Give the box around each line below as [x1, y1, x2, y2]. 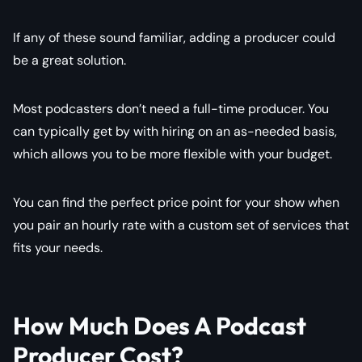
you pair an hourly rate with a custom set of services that [13, 216, 349, 234]
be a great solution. [13, 51, 126, 69]
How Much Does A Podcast [13, 309, 306, 341]
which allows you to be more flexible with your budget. [13, 145, 332, 162]
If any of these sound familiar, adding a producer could [13, 28, 335, 46]
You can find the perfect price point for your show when [13, 193, 339, 211]
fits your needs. [13, 238, 103, 256]
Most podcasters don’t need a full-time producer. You [13, 99, 329, 117]
